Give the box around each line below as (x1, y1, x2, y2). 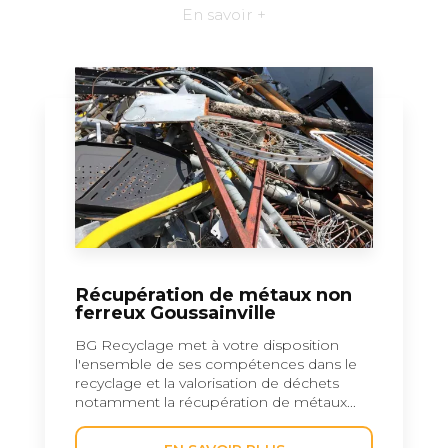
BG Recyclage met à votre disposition (75, 335, 339, 354)
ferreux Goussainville (75, 300, 276, 324)
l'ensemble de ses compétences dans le (75, 354, 357, 373)
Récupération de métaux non (75, 282, 352, 306)
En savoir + (182, 4, 266, 24)
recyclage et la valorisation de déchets (75, 373, 339, 392)
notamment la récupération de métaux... (75, 392, 356, 411)
